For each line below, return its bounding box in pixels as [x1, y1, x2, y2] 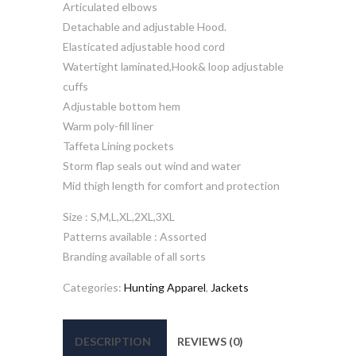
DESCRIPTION [75, 334, 151, 348]
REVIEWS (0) [177, 334, 243, 348]
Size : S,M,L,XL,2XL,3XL [63, 209, 175, 223]
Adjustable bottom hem [63, 99, 180, 113]
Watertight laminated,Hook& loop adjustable [63, 59, 284, 73]
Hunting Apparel [124, 280, 206, 294]
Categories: [63, 280, 124, 294]
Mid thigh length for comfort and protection [63, 178, 280, 192]
